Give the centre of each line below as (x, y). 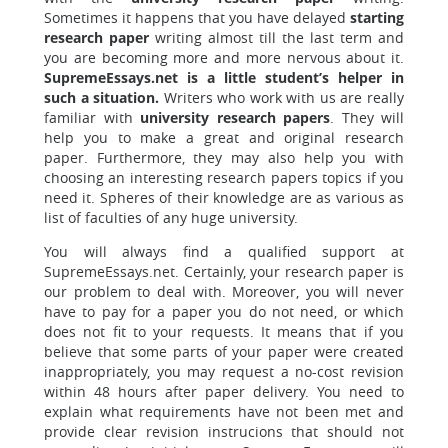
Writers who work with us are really (282, 97)
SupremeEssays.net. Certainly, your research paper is (224, 271)
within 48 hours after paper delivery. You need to (224, 391)
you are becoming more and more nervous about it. (224, 57)
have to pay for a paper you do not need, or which (224, 311)
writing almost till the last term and (276, 37)
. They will (367, 117)
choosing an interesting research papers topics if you (224, 177)
